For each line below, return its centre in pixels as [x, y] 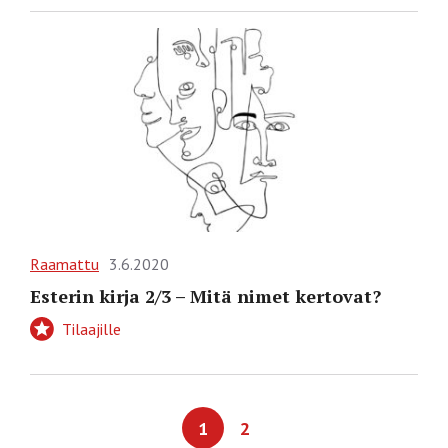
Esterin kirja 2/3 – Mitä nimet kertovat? [205, 296]
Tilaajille [89, 329]
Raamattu [64, 264]
